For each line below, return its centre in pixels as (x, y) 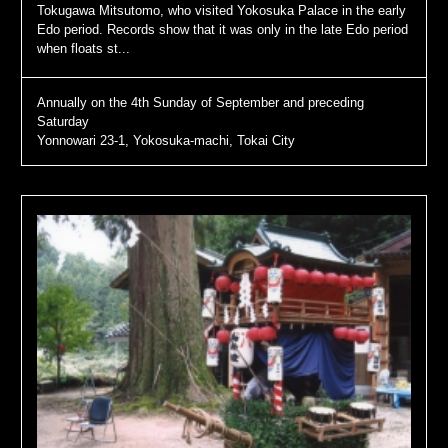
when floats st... (83, 48)
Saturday (62, 121)
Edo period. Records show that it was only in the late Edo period (222, 29)
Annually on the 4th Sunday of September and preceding (200, 102)
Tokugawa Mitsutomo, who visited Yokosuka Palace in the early (221, 10)
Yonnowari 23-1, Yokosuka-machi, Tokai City (165, 140)
